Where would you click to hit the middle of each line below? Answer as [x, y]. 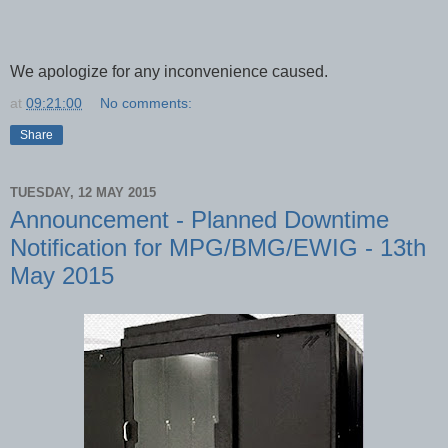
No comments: [146, 103]
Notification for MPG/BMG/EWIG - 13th [218, 248]
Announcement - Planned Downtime [199, 220]
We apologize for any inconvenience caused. [169, 72]
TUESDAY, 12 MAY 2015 [83, 192]
